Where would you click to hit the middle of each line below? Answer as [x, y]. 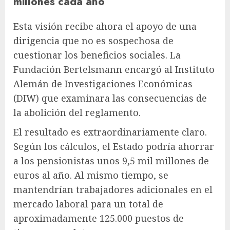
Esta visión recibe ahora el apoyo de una [105, 26]
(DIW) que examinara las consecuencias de [110, 98]
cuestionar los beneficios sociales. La [97, 55]
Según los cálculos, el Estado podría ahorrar [114, 146]
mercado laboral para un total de [88, 204]
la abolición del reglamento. [77, 112]
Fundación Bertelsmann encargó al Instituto [114, 69]
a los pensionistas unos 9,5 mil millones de [111, 160]
